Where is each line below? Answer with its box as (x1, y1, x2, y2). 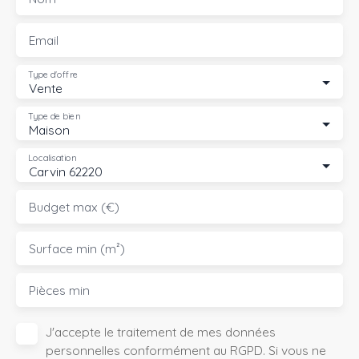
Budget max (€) (29, 198, 119, 215)
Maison (29, 121, 70, 138)
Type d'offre (28, 68, 78, 80)
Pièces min (29, 281, 90, 298)
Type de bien (28, 110, 80, 122)
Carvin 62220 (29, 163, 103, 179)
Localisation (28, 151, 76, 163)
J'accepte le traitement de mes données (46, 323, 276, 340)
